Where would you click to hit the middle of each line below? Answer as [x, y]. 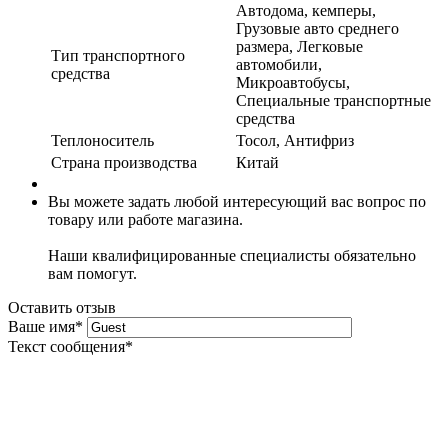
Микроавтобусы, [293, 82]
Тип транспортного [118, 55]
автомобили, [279, 64]
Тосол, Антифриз [295, 140]
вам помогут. [92, 273]
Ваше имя [41, 326]
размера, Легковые [299, 46]
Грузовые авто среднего [317, 28]
